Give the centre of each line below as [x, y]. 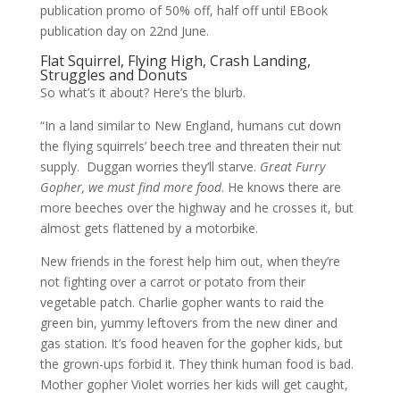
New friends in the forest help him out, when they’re [190, 261]
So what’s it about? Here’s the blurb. [142, 92]
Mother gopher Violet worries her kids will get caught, [194, 384]
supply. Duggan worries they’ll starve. [150, 167]
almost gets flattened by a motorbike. [149, 228]
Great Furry [292, 167]
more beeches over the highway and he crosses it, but [196, 208]
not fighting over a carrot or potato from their [172, 282]
